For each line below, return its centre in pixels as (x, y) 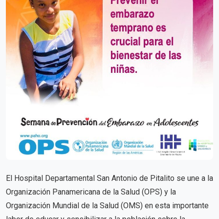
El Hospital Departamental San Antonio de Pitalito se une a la (109, 178)
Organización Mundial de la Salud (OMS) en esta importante (107, 206)
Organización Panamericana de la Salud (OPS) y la (91, 192)
